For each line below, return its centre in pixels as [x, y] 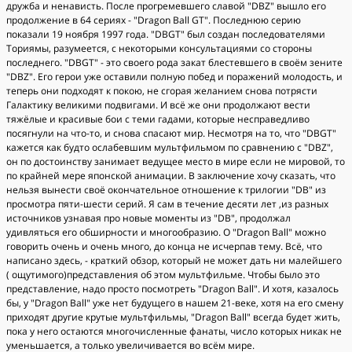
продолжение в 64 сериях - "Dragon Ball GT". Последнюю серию [154, 20]
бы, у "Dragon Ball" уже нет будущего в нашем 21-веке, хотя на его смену [175, 303]
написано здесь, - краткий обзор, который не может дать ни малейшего [174, 260]
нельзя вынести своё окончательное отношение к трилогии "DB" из [166, 190]
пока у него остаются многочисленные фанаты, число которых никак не [174, 331]
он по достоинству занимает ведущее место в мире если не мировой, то [176, 161]
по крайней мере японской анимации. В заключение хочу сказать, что [171, 176]
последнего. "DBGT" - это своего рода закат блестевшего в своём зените [174, 62]
